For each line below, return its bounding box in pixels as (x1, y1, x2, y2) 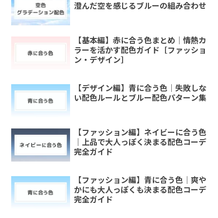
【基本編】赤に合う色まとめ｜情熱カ (73, 34, 206, 46)
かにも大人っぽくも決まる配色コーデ (73, 183, 206, 195)
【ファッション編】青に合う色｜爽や (73, 173, 206, 185)
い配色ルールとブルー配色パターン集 (73, 91, 206, 103)
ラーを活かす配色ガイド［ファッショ (73, 44, 206, 56)
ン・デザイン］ (73, 54, 128, 66)
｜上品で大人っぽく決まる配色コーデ (73, 136, 206, 148)
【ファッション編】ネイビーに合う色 (73, 126, 206, 138)
